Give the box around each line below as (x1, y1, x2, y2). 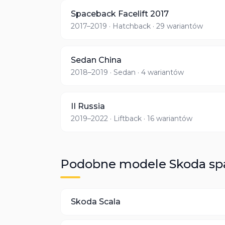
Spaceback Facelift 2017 (71, 9, 169, 19)
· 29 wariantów (151, 22, 203, 31)
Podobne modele (60, 157, 169, 171)
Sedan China (71, 55, 122, 65)
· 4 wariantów (136, 68, 184, 77)
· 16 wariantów (142, 114, 192, 123)
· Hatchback (107, 22, 151, 31)
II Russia (71, 101, 105, 111)
